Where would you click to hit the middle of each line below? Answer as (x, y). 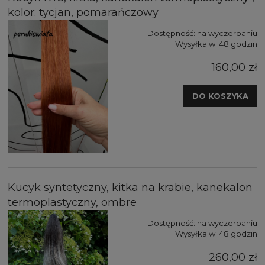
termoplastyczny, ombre (72, 203)
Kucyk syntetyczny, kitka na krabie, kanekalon (130, 188)
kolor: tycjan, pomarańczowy (83, 13)
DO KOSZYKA (220, 96)
